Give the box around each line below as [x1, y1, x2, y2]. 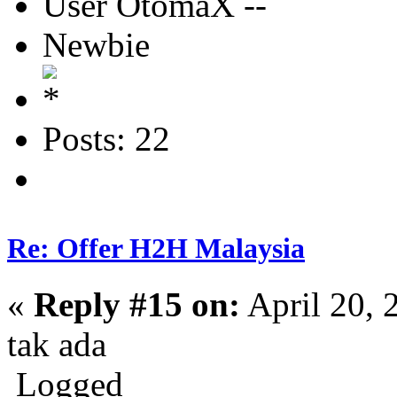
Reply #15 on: [34, 285, 240, 324]
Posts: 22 [43, 120, 170, 159]
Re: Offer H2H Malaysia [7, 232, 305, 265]
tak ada [7, 325, 106, 364]
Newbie [43, 26, 150, 65]
